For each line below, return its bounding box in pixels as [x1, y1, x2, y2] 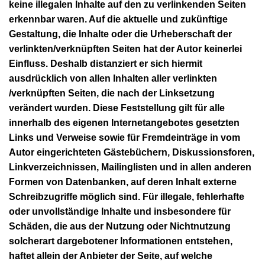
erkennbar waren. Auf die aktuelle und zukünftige [9, 14, 228, 24]
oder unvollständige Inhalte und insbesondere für [9, 206, 231, 216]
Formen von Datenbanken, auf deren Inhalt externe [9, 176, 237, 187]
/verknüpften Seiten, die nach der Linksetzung [9, 88, 215, 98]
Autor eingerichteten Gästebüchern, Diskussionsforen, [9, 147, 254, 157]
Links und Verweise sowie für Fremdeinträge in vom [9, 132, 240, 143]
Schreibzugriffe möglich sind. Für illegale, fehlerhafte [9, 191, 244, 202]
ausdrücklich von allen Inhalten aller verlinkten [9, 73, 217, 83]
